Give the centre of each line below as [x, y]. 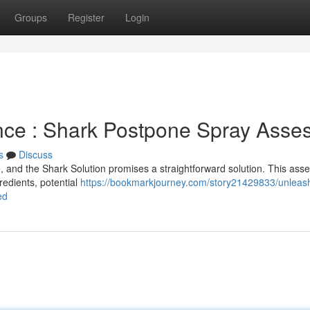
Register [86, 17]
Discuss [36, 154]
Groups [31, 17]
